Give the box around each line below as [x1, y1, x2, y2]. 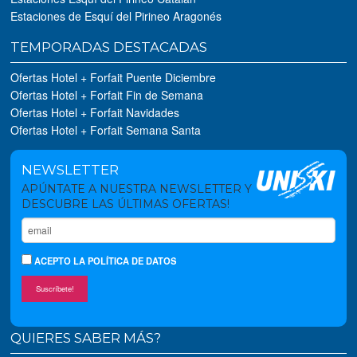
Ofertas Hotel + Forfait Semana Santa [10, 121, 202, 138]
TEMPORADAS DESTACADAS [10, 38, 208, 55]
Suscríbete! [35, 282, 74, 294]
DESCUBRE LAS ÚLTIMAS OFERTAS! [22, 196, 230, 211]
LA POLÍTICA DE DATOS [73, 254, 177, 268]
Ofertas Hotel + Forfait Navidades [10, 104, 180, 120]
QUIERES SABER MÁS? [10, 329, 162, 346]
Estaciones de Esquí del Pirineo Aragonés [10, 8, 222, 25]
